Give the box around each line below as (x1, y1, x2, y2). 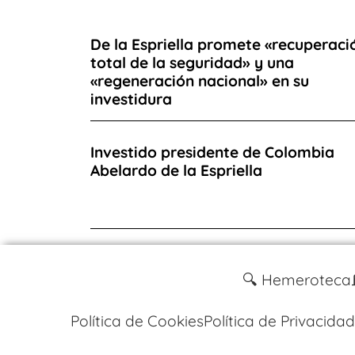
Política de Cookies (70, 311, 204, 330)
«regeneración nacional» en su (90, 71, 309, 90)
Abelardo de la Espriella (90, 160, 262, 180)
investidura (90, 89, 172, 109)
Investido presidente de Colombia (90, 142, 334, 162)
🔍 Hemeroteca (242, 269, 351, 289)
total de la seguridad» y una (90, 52, 294, 72)
